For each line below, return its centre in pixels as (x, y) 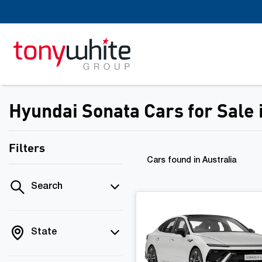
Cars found (170, 161)
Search (47, 187)
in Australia (215, 161)
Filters (27, 147)
